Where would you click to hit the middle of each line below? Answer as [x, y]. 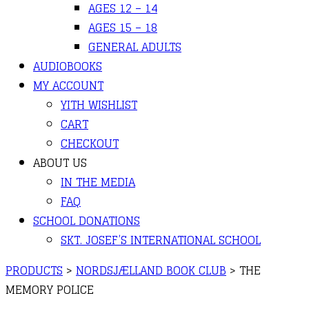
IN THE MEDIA [98, 182]
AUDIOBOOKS [68, 66]
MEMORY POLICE [50, 290]
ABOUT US [60, 163]
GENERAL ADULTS [135, 47]
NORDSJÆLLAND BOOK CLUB [151, 270]
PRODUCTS [34, 270]
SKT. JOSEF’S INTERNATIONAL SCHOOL [161, 240]
